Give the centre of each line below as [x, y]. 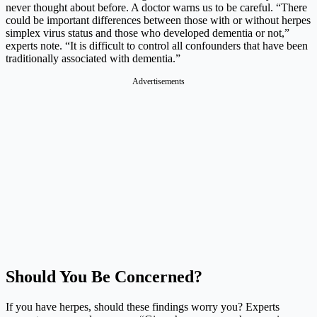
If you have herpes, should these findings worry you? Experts [143, 306]
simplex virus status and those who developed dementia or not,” [148, 33]
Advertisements [158, 82]
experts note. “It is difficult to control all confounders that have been [157, 46]
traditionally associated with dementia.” [93, 59]
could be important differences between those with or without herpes [158, 21]
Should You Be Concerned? [104, 276]
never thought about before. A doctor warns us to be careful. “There [156, 8]
